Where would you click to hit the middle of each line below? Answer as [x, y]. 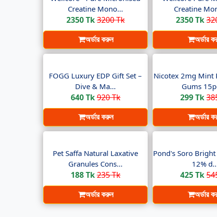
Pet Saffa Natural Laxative [96, 153]
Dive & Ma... [96, 86]
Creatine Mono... [96, 9]
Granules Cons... [96, 164]
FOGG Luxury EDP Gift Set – [96, 76]
